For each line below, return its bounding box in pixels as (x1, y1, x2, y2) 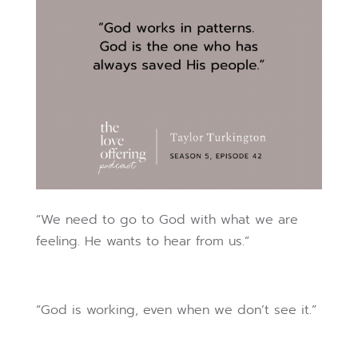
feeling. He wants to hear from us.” (35, 232, 249, 252)
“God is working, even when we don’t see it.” (35, 300, 316, 320)
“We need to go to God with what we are (35, 210, 298, 230)
